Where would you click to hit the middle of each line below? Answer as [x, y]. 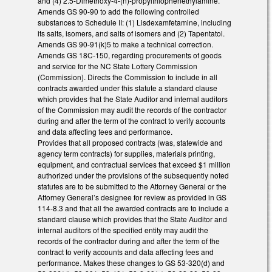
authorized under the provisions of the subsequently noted [133, 175]
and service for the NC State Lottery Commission [117, 66]
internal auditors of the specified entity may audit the [123, 230]
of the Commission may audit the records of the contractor [132, 110]
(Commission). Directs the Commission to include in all [127, 77]
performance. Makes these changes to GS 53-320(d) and [131, 263]
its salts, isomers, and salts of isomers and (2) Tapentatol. [131, 33]
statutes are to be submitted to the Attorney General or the [132, 186]
